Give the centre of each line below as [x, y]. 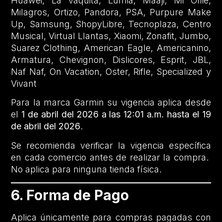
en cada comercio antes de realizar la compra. [111, 157]
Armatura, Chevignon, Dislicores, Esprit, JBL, [111, 59]
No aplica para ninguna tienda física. [88, 169]
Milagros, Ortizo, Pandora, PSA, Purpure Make [111, 12]
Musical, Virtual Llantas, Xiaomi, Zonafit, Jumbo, [111, 36]
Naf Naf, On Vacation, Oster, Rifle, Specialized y [111, 71]
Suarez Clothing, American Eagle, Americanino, [111, 48]
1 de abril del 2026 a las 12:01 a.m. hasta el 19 [116, 114]
